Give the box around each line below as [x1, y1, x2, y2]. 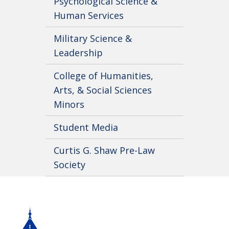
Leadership [54, 47, 103, 59]
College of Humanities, [54, 70, 153, 82]
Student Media [54, 121, 118, 134]
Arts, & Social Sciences [54, 84, 152, 97]
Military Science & [54, 32, 132, 45]
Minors [54, 98, 84, 111]
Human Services [54, 9, 124, 22]
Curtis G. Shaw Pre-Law [54, 144, 155, 157]
